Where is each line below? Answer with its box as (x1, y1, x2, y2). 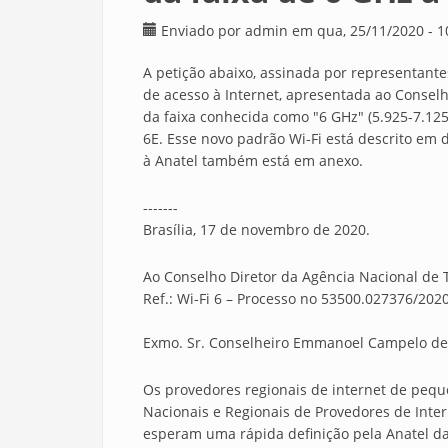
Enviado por (161, 21, 245, 40)
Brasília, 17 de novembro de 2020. (143, 220, 370, 239)
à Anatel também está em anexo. (143, 151, 363, 170)
